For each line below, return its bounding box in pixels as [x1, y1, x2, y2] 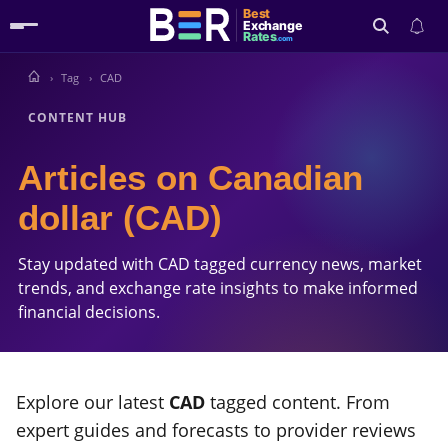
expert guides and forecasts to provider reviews [16, 418, 416, 443]
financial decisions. [18, 301, 160, 323]
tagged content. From [205, 390, 390, 415]
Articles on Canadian [18, 158, 363, 197]
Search [381, 88, 423, 106]
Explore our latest [16, 390, 169, 415]
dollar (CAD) [18, 198, 222, 237]
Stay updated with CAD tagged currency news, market [18, 253, 422, 275]
